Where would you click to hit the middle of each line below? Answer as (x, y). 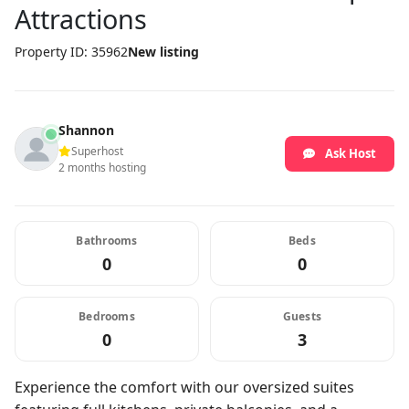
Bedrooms (107, 316)
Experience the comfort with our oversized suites (184, 387)
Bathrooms (107, 241)
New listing (163, 52)
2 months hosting (102, 168)
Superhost (97, 151)
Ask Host (351, 153)
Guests (302, 316)
